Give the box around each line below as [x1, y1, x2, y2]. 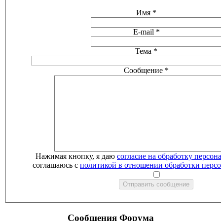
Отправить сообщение [123, 180, 189, 188]
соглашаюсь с [33, 160, 80, 169]
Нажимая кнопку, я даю [36, 151, 117, 160]
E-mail [133, 27, 154, 36]
